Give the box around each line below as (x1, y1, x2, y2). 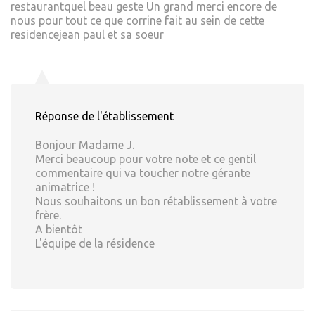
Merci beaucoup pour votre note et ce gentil (35, 153, 256, 166)
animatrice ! (35, 181, 95, 194)
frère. (35, 209, 61, 222)
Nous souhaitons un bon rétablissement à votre (35, 195, 277, 208)
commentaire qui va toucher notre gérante (35, 167, 250, 180)
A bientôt (35, 223, 82, 236)
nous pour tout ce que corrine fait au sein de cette (11, 14, 264, 27)
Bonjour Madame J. (35, 139, 134, 152)
